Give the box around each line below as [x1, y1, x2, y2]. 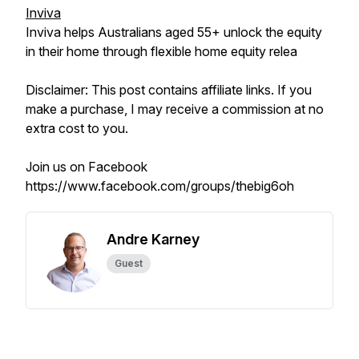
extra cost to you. [26, 120, 128, 136]
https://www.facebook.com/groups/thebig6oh [26, 178, 294, 194]
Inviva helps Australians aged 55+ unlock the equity [26, 24, 322, 40]
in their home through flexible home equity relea [26, 43, 297, 59]
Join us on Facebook [26, 159, 147, 175]
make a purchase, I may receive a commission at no [26, 101, 324, 117]
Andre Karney [107, 231, 200, 248]
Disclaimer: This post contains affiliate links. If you [26, 82, 312, 98]
